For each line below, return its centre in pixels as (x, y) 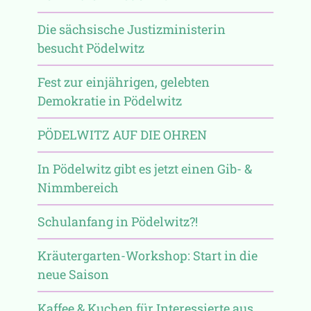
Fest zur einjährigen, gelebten (123, 82)
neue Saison (73, 274)
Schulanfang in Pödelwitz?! (117, 221)
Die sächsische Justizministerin (131, 29)
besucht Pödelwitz (91, 48)
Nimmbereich (78, 187)
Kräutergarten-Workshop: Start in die (147, 255)
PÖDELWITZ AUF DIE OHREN (122, 134)
